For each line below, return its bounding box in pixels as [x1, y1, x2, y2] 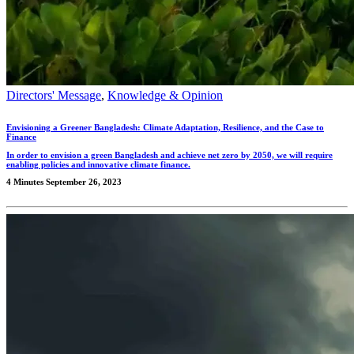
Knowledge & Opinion [107, 88, 223, 103]
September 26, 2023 [46, 177, 122, 187]
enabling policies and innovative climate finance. [6, 159, 190, 169]
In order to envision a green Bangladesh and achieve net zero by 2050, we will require [6, 149, 333, 160]
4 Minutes [6, 177, 43, 187]
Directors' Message [6, 88, 101, 103]
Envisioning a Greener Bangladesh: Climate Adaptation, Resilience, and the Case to [6, 122, 324, 133]
